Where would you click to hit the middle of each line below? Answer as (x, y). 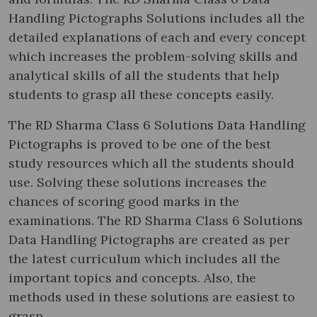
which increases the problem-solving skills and (153, 56)
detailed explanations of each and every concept (157, 37)
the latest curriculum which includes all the (144, 258)
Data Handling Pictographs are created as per (149, 239)
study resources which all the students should (151, 163)
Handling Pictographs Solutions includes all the (157, 18)
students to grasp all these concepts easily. (143, 94)
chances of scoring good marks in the (124, 201)
